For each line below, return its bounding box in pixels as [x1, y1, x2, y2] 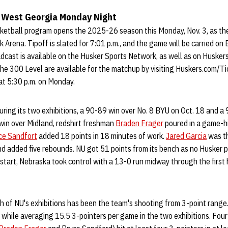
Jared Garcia [166, 131, 207, 141]
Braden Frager [116, 118, 163, 128]
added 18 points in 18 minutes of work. [37, 131, 166, 141]
